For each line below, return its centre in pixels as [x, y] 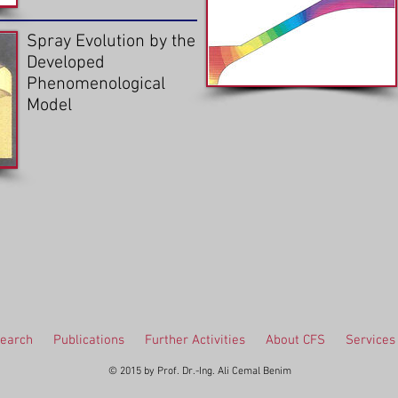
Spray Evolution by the [111, 41]
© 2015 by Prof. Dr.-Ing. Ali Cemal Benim [199, 371]
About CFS [295, 340]
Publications [88, 340]
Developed [66, 63]
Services [370, 340]
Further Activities [195, 340]
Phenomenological [96, 84]
